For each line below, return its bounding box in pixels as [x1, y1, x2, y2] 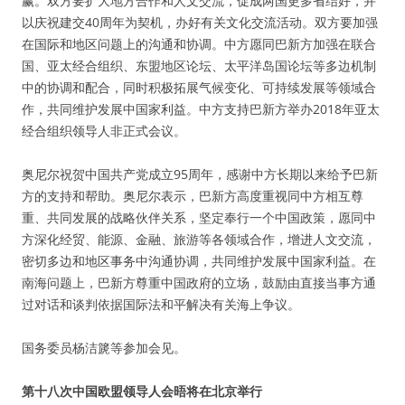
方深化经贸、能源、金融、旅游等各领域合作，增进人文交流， [22, 231, 376, 248]
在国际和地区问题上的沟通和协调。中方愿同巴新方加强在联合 [22, 35, 376, 52]
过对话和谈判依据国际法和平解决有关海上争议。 [22, 296, 300, 313]
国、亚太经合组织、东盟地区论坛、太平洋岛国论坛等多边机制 [22, 57, 376, 74]
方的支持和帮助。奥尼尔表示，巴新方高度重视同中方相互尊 [22, 187, 363, 204]
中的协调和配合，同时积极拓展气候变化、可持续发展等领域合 [22, 79, 376, 96]
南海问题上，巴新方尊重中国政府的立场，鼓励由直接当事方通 [22, 274, 376, 291]
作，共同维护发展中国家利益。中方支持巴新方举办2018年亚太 [22, 100, 380, 118]
